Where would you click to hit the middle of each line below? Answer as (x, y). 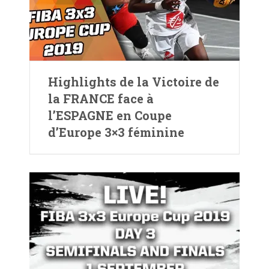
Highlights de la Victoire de (134, 82)
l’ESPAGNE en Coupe (110, 115)
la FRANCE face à (101, 98)
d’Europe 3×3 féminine (116, 132)
